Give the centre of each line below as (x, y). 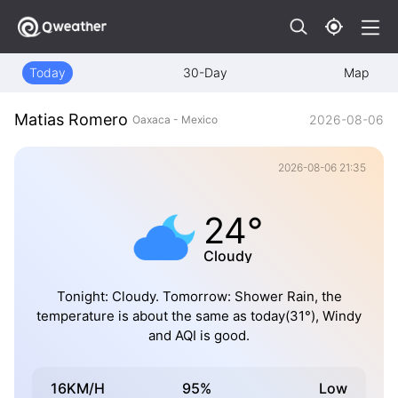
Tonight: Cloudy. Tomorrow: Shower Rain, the (199, 297)
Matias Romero (71, 120)
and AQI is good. (199, 336)
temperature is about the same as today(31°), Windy (199, 316)
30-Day (205, 72)
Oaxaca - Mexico (175, 119)
